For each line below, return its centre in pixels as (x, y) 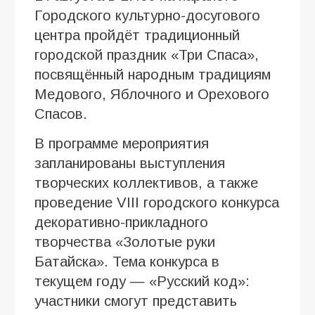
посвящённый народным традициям (153, 74)
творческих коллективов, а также (146, 182)
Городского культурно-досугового (147, 15)
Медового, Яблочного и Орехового (152, 94)
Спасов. (61, 114)
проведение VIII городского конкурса (157, 202)
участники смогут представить (136, 301)
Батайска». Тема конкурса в (127, 261)
